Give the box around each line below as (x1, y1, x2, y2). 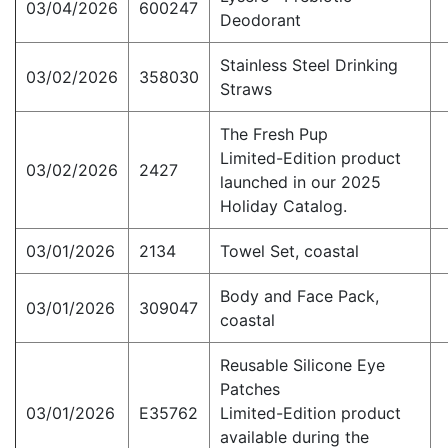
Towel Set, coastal (220, 241, 359, 262)
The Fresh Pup (220, 124, 328, 145)
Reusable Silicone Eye (220, 355, 385, 376)
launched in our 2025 (220, 172, 381, 193)
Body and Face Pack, (220, 286, 379, 307)
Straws (220, 79, 272, 100)
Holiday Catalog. (220, 196, 347, 217)
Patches (220, 379, 280, 400)
